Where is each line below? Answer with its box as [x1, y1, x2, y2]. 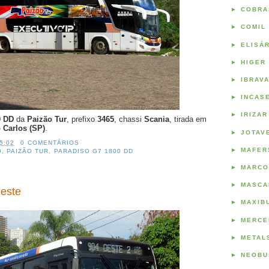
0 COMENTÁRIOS [20, 139, 79, 147]
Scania [144, 115, 169, 124]
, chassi [114, 115, 144, 124]
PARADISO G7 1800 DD [53, 148, 133, 155]
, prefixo [67, 115, 97, 124]
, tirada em [169, 115, 207, 124]
